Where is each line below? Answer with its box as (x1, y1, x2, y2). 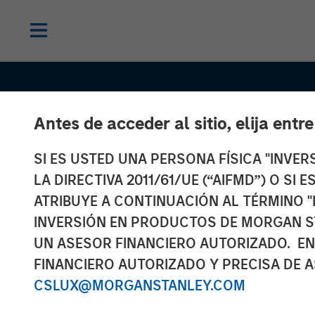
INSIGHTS (236, 276, 296, 292)
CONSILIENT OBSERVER (79, 276, 225, 292)
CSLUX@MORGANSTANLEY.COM (34, 277, 245, 294)
